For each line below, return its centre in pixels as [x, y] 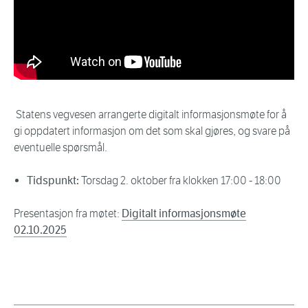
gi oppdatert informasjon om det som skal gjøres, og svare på [152, 131]
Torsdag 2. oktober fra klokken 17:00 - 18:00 [181, 181]
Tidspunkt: [54, 181]
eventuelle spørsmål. [60, 148]
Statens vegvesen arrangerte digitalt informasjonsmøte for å [150, 115]
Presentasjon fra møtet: [68, 214]
